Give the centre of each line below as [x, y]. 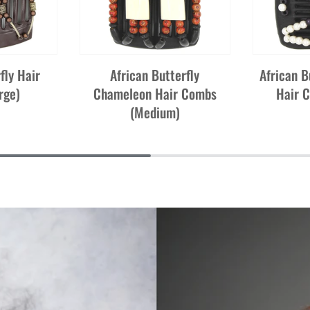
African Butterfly [155, 75]
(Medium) [155, 112]
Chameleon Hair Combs [155, 94]
